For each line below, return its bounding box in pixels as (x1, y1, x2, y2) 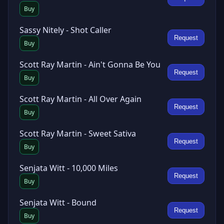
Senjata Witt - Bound (19, 197, 96, 208)
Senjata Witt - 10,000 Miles (19, 162, 118, 173)
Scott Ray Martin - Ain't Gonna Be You (19, 59, 160, 70)
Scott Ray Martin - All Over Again (19, 93, 141, 104)
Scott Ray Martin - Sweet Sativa (19, 128, 136, 139)
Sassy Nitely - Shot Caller (19, 24, 111, 35)
